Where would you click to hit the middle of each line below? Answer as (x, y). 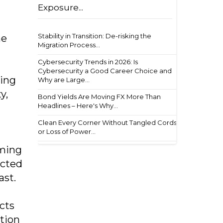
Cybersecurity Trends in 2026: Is (88, 62)
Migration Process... (69, 45)
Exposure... (60, 7)
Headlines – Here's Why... (78, 106)
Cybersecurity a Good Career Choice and (105, 71)
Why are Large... (64, 80)
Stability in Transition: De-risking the (95, 36)
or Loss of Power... (67, 131)
